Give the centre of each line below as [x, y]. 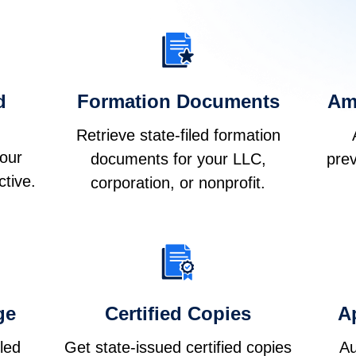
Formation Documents [178, 102]
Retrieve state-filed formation [178, 135]
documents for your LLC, [178, 159]
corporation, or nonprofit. [178, 183]
